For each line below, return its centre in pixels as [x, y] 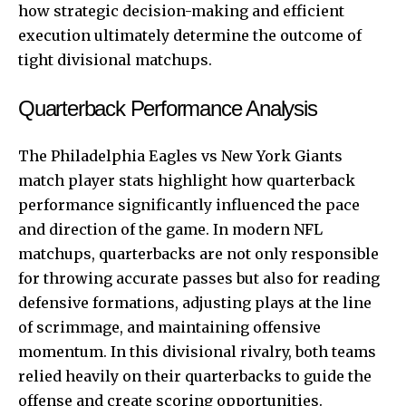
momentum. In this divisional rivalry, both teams [197, 351]
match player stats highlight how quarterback [187, 180]
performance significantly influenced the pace [189, 204]
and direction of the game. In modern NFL [170, 229]
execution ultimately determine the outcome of [190, 35]
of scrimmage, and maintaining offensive [169, 327]
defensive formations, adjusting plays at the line [195, 302]
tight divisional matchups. [115, 59]
